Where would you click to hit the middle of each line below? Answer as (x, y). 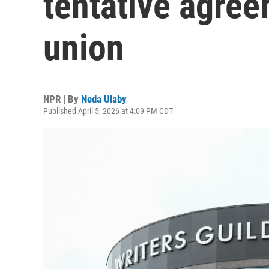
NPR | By (62, 99)
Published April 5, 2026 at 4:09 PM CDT (108, 111)
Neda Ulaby (104, 99)
